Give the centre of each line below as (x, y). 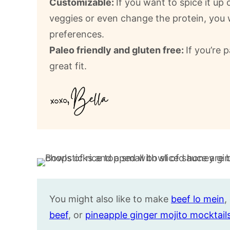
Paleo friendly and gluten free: (118, 50)
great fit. (68, 66)
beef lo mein (198, 199)
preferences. (77, 34)
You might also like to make (110, 199)
